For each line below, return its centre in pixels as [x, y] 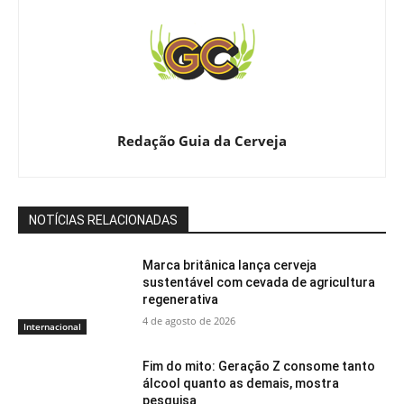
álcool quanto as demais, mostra [241, 384]
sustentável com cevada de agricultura [259, 283]
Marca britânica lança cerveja [230, 266]
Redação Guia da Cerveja [202, 141]
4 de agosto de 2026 [189, 321]
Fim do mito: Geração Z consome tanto [259, 367]
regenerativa [181, 300]
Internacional [52, 327]
